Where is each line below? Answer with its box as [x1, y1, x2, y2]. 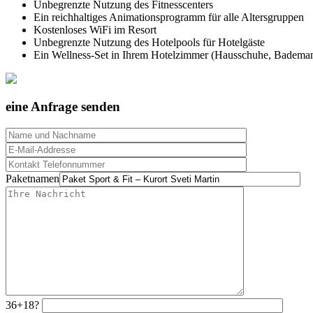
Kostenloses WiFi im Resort [34, 23, 156, 36]
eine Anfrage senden [6, 99, 120, 115]
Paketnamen [6, 173, 59, 185]
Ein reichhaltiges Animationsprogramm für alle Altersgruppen [34, 10, 304, 23]
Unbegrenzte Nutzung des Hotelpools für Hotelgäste [34, 36, 265, 48]
